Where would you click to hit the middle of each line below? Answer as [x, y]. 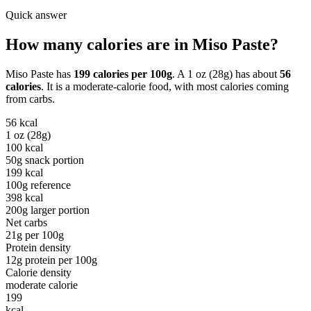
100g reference [38, 185]
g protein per [46, 260]
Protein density [38, 247]
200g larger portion [48, 210]
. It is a [57, 86]
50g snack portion [45, 160]
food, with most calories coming [217, 86]
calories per [120, 74]
